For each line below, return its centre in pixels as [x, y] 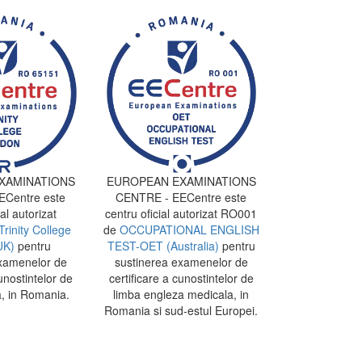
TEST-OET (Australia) [163, 245]
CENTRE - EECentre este [181, 197]
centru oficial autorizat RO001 [181, 213]
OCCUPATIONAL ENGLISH [189, 229]
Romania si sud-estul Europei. [181, 310]
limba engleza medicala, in [181, 294]
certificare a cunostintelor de [181, 278]
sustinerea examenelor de [181, 261]
